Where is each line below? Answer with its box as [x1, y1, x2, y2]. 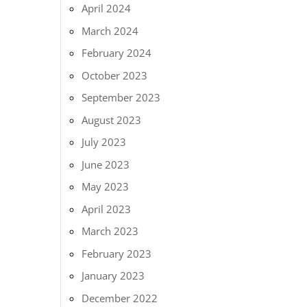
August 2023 [82, 112, 142, 127]
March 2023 [82, 224, 139, 238]
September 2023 [82, 90, 161, 104]
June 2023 [82, 157, 130, 171]
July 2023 [82, 135, 127, 149]
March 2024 [82, 23, 139, 38]
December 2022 [82, 291, 158, 305]
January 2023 [82, 269, 145, 282]
